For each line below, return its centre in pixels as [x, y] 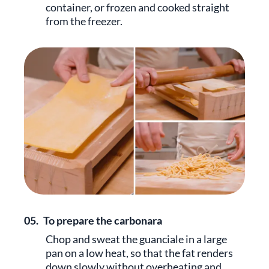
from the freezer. [84, 21]
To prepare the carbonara [103, 221]
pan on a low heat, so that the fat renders [139, 253]
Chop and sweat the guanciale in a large [136, 239]
